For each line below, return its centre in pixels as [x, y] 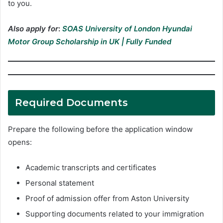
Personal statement [60, 183]
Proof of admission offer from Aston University [107, 198]
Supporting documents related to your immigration [115, 214]
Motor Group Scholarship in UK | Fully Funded [90, 42]
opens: [20, 142]
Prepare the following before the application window [100, 129]
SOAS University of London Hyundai [127, 29]
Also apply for [33, 29]
